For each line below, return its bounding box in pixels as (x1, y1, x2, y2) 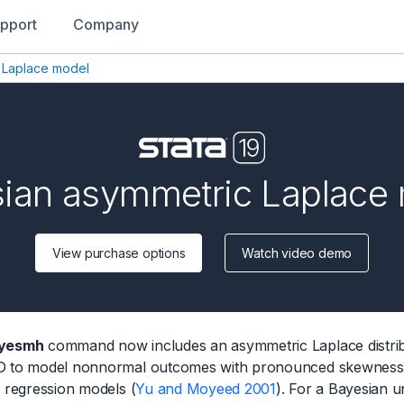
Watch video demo (242, 245, 353, 262)
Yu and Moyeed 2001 (135, 380, 276, 399)
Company (73, 15, 139, 33)
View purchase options (51, 245, 186, 262)
